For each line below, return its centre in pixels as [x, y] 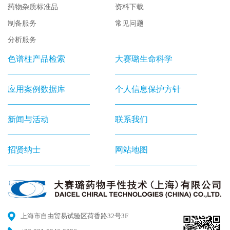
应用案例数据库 [36, 89]
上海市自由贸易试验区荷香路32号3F [74, 216]
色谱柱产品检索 [36, 59]
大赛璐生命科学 [144, 59]
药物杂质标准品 [33, 7]
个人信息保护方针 [148, 89]
